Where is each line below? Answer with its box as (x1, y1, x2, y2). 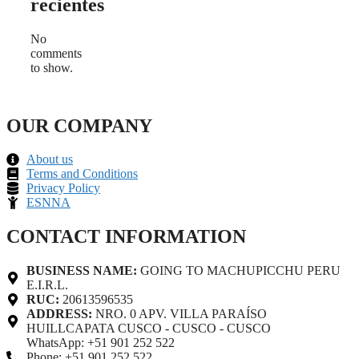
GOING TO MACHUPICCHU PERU (137, 264, 341, 278)
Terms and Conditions (26, 167, 138, 181)
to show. (30, 60, 73, 75)
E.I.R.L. (26, 278, 68, 292)
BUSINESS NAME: (26, 264, 137, 278)
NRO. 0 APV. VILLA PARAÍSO (95, 307, 267, 321)
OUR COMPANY (6, 115, 152, 136)
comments (30, 46, 82, 60)
